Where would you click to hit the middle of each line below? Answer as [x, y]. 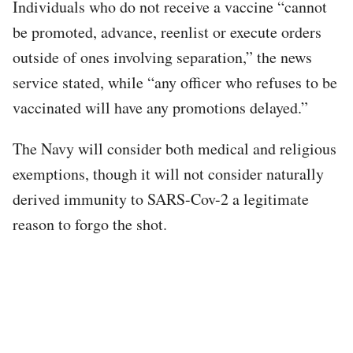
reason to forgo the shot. [90, 224]
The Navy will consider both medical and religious [175, 148]
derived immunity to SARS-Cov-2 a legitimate [161, 199]
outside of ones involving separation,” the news [162, 57]
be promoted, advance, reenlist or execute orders [167, 32]
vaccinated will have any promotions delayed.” [160, 107]
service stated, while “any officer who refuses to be [175, 82]
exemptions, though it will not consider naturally [168, 173]
